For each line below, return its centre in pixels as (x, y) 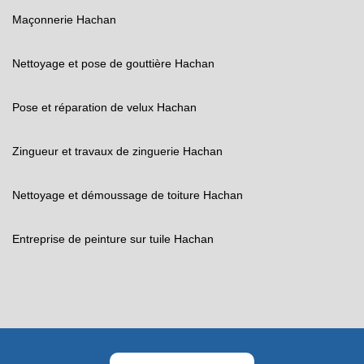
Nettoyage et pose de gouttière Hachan (113, 63)
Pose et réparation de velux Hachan (104, 107)
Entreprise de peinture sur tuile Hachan (113, 239)
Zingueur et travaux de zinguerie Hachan (117, 151)
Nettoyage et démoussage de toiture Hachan (128, 195)
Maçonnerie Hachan (64, 19)
